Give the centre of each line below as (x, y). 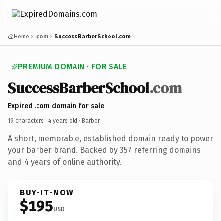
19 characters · (28, 121)
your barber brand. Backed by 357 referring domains (104, 150)
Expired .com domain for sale (56, 106)
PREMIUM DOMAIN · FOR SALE (72, 66)
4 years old (63, 121)
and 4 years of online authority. (65, 162)
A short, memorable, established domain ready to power (110, 138)
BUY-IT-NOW (47, 192)
